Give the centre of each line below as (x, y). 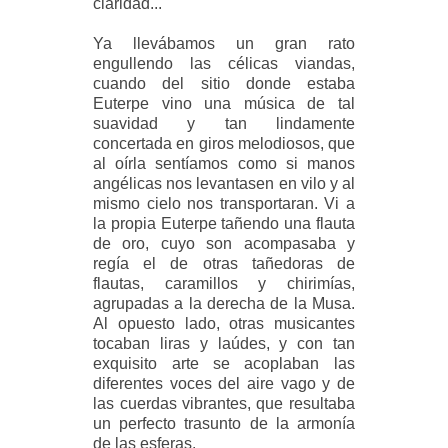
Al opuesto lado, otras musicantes (224, 323)
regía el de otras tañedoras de (224, 263)
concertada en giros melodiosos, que (224, 143)
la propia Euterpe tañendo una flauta (224, 223)
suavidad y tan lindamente (224, 123)
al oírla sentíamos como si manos (224, 163)
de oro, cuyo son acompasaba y (224, 243)
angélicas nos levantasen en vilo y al (224, 183)
